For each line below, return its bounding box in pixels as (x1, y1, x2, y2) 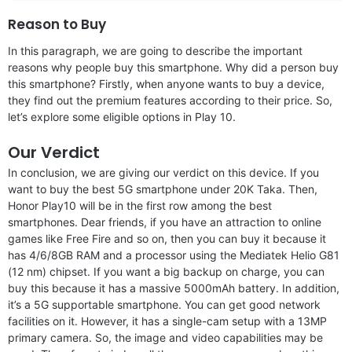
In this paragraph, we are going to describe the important (8, 43, 302, 57)
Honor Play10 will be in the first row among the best (8, 198, 272, 212)
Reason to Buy (8, 14, 106, 34)
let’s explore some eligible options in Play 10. (8, 109, 236, 123)
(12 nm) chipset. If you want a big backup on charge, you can (8, 264, 324, 278)
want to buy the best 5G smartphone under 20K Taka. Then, (8, 181, 317, 196)
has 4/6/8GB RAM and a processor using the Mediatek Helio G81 (8, 247, 339, 262)
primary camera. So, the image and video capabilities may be (8, 330, 323, 344)
